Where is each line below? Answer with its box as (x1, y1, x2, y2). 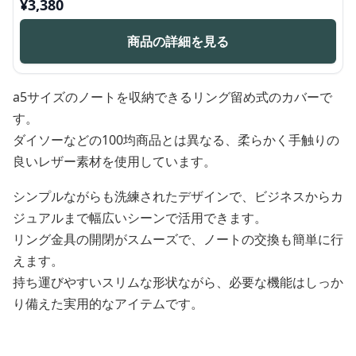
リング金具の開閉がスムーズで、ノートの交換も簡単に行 (13, 230, 343, 249)
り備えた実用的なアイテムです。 (13, 295, 203, 313)
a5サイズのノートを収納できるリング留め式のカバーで (13, 88, 332, 106)
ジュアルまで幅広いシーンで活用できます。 (13, 209, 267, 227)
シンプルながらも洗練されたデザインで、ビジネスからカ (13, 188, 343, 206)
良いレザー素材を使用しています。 (13, 153, 216, 171)
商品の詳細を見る (127, 33, 229, 51)
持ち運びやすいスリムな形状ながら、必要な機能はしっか (13, 273, 343, 292)
